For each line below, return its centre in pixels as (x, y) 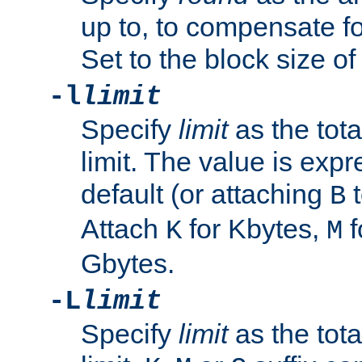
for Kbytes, (254, 229)
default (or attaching (205, 194)
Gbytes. (128, 264)
